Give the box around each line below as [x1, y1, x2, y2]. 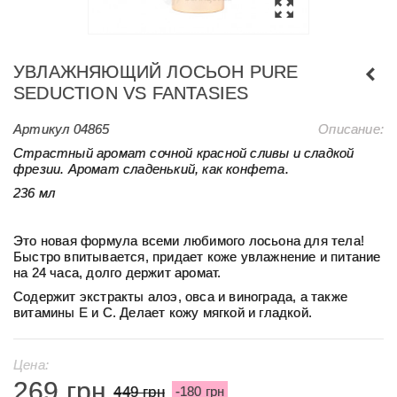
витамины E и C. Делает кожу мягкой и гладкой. [13, 304, 312, 320]
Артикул [13, 121, 70, 136]
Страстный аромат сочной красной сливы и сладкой [13, 144, 354, 160]
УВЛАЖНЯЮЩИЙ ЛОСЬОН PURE [13, 61, 299, 82]
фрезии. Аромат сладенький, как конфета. [13, 160, 289, 176]
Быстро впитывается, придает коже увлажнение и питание [13, 248, 381, 264]
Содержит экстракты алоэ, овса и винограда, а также [13, 288, 348, 304]
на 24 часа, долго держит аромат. [13, 264, 222, 280]
